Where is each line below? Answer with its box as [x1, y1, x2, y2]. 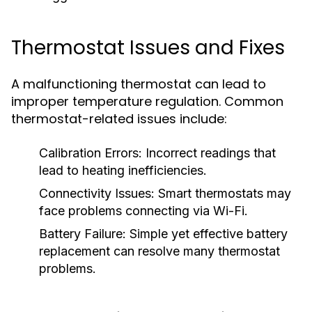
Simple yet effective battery [126, 226, 288, 241]
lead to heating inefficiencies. [39, 163, 207, 178]
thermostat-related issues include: [11, 110, 227, 127]
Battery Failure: [39, 226, 126, 241]
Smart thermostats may [155, 186, 291, 201]
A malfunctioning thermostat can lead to [11, 75, 266, 93]
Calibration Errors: [39, 146, 142, 160]
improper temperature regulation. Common [11, 93, 283, 110]
